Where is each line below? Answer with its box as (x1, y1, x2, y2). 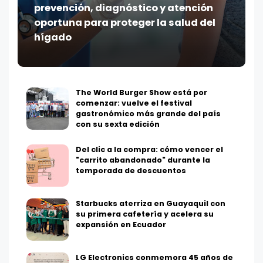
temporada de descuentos (76, 166, 186, 176)
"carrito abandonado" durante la (76, 155, 210, 166)
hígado (34, 31, 72, 45)
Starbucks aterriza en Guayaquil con (76, 198, 225, 209)
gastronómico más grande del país (76, 109, 221, 119)
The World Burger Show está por (76, 87, 207, 98)
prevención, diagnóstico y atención (34, 1, 213, 15)
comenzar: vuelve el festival (76, 98, 192, 109)
